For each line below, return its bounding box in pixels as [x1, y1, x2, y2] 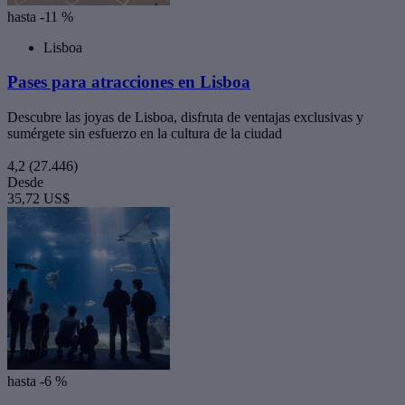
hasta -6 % [7, 373, 67, 390]
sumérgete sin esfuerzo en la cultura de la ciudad [7, 126, 282, 142]
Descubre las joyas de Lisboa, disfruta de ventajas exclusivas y [7, 109, 363, 126]
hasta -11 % [7, 8, 73, 24]
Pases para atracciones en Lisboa [7, 72, 250, 92]
